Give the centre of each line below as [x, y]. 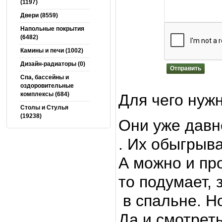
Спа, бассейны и [44, 77]
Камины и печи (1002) [52, 51]
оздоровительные [47, 86]
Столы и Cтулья [44, 108]
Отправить [186, 68]
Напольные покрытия [52, 29]
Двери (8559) [39, 15]
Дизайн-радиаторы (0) [53, 64]
